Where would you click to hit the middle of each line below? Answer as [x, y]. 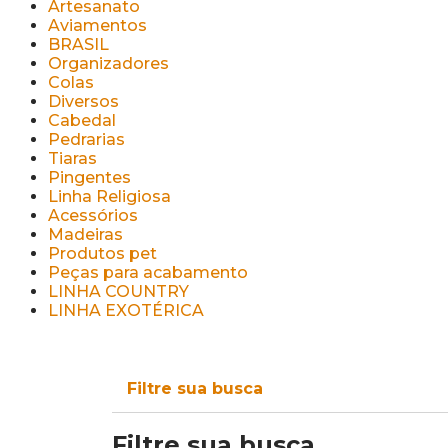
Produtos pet [102, 253]
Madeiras [85, 234]
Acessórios [93, 215]
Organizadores [108, 63]
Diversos [83, 101]
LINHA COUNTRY [118, 291]
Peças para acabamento [148, 272]
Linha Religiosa [109, 196]
